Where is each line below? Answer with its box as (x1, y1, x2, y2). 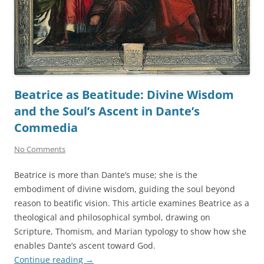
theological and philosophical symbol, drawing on (14, 212, 210, 223)
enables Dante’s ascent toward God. (14, 240, 156, 252)
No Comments (14, 144, 65, 155)
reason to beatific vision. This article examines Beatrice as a (14, 197, 249, 209)
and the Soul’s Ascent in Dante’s (14, 103, 200, 120)
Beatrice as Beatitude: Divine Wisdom (14, 87, 234, 103)
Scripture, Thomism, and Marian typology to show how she (14, 226, 246, 237)
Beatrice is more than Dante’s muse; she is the (14, 169, 197, 181)
